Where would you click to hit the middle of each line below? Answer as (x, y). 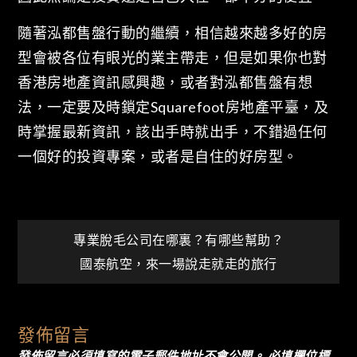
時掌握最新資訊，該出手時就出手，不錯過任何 (173, 131)
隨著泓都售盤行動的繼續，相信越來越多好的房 (173, 32)
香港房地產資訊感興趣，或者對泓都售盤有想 (165, 82)
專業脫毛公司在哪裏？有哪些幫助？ (178, 240)
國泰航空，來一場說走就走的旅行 (178, 264)
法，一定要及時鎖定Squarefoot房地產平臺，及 (173, 106)
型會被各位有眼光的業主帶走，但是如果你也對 (173, 57)
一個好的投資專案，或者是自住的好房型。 (158, 156)
